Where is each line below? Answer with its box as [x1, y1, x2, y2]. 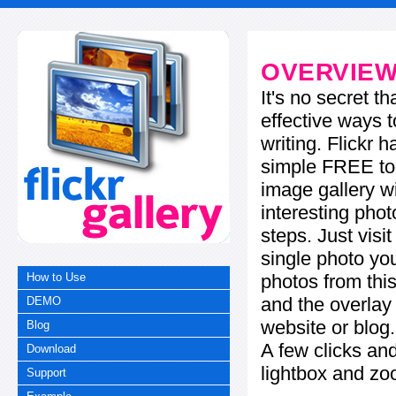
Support [27, 365, 67, 379]
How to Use [27, 270, 87, 284]
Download [27, 341, 77, 355]
